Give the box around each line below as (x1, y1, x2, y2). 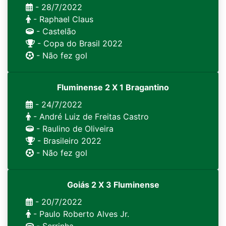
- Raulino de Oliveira (34, 124, 114, 134)
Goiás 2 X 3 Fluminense (67, 180, 159, 190)
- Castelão (34, 26, 76, 36)
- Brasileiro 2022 (35, 136, 101, 146)
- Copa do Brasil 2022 (35, 38, 123, 48)
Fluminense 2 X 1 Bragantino (57, 82, 169, 92)
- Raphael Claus (31, 14, 93, 24)
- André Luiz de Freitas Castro (31, 111, 149, 122)
